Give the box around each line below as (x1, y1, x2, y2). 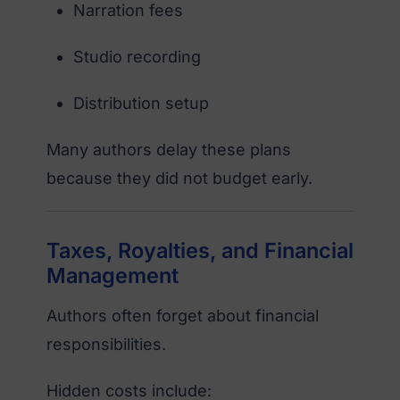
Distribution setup (73, 93, 209, 112)
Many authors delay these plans (46, 139, 291, 159)
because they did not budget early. (46, 168, 312, 187)
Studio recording (73, 46, 201, 66)
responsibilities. (46, 334, 166, 354)
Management (46, 262, 179, 288)
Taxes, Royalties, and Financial (46, 237, 354, 263)
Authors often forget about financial (46, 305, 319, 325)
